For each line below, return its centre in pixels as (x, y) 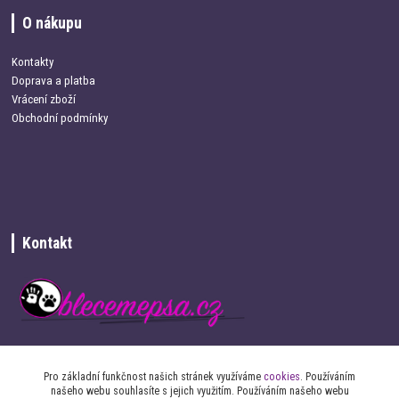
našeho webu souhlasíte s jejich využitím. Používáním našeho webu (199, 391)
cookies (282, 377)
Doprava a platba (54, 80)
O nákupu (52, 23)
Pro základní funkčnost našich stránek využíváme (154, 377)
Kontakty (33, 61)
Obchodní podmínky (60, 118)
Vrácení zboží (44, 99)
